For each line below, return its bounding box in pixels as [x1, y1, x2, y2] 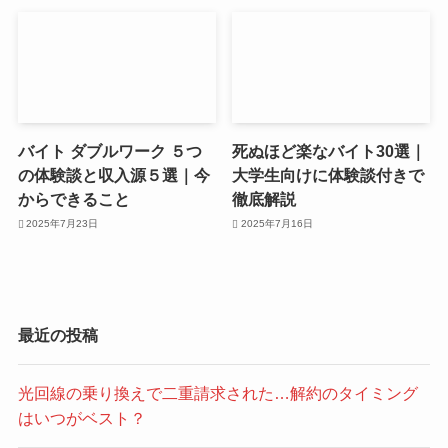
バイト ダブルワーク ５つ [17, 142, 202, 161]
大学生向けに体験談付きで [232, 166, 425, 185]
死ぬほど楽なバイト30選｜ [232, 142, 427, 161]
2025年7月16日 [240, 217, 313, 229]
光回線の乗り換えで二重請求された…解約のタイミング [17, 383, 418, 402]
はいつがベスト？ [17, 408, 146, 427]
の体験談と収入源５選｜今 [17, 166, 210, 185]
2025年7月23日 [26, 217, 99, 229]
